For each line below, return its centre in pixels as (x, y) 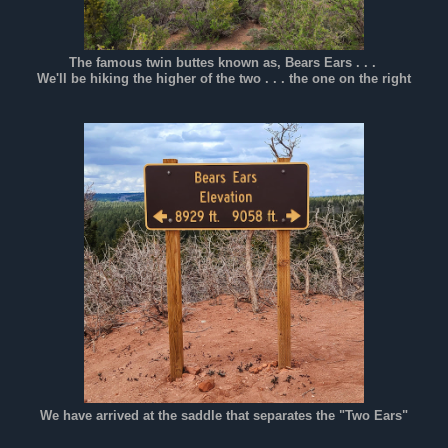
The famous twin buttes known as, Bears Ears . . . (224, 62)
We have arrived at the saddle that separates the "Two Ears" (224, 415)
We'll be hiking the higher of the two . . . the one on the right (224, 78)
